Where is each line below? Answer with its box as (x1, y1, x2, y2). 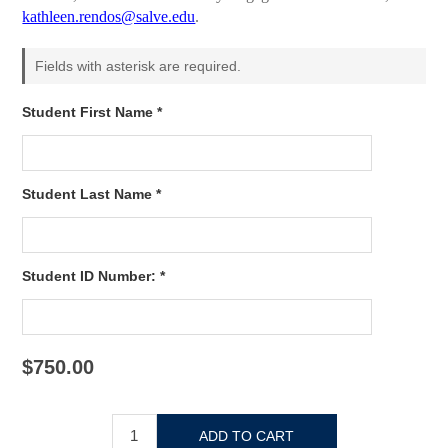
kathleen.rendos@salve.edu (22, 8, 196, 26)
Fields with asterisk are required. (35, 58, 242, 75)
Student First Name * (22, 104, 163, 121)
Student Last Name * (22, 186, 162, 203)
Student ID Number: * (22, 268, 166, 285)
